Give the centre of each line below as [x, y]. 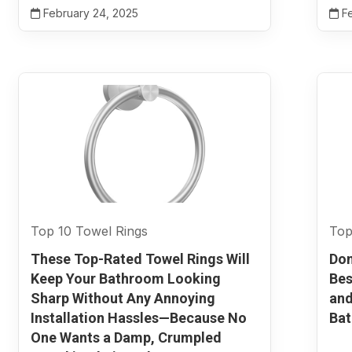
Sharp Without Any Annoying [123, 298]
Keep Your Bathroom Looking [125, 279]
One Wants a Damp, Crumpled [126, 337]
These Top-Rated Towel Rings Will [140, 259]
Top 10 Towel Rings [89, 231]
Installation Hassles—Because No [138, 318]
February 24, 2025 [89, 13]
